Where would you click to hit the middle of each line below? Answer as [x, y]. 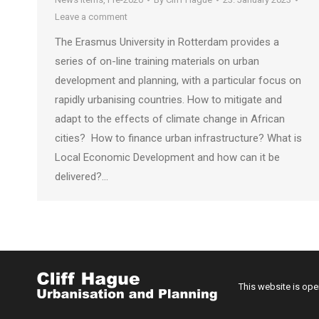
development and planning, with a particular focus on [178, 80]
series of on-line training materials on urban [157, 61]
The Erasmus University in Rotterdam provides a [167, 42]
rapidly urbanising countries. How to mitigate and [168, 100]
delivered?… [82, 177]
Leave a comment [91, 17]
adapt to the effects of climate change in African [170, 119]
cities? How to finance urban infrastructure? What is [178, 138]
